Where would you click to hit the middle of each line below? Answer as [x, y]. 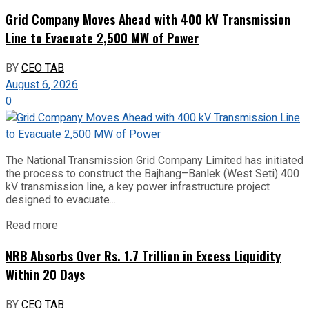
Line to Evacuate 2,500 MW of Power [102, 37]
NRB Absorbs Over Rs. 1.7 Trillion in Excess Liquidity [143, 256]
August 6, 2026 [42, 84]
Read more [32, 225]
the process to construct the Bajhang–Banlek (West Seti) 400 [152, 173]
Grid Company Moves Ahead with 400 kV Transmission [148, 19]
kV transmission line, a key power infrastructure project [138, 186]
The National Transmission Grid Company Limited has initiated [154, 160]
